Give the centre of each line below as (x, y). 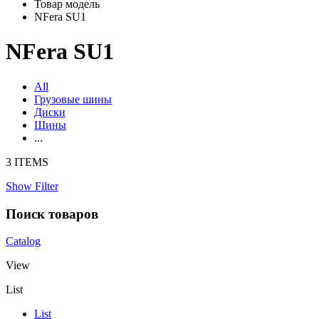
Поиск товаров (52, 214)
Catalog (23, 241)
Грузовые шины (73, 99)
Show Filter (32, 186)
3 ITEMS (27, 162)
